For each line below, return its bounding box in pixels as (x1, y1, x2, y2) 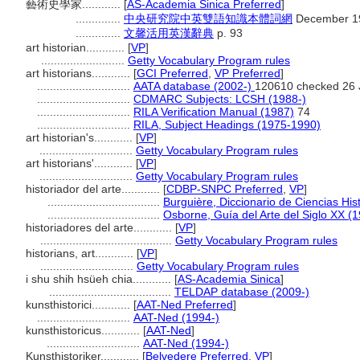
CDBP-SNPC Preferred (166, 182, 283, 195)
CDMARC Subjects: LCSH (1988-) (133, 92, 306, 105)
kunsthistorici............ (26, 298, 133, 311)
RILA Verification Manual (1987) (133, 105, 294, 118)
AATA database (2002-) (133, 80, 255, 92)
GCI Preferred (137, 67, 208, 80)
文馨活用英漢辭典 (124, 27, 214, 39)
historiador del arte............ (26, 182, 163, 195)
